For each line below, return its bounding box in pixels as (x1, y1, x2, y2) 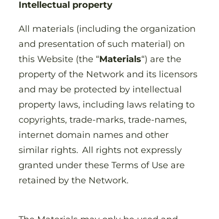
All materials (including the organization (19, 23, 196, 35)
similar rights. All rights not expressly (19, 144, 182, 156)
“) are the (141, 53, 181, 65)
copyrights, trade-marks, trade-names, (19, 114, 187, 126)
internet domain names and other (19, 129, 169, 141)
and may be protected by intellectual (19, 84, 182, 95)
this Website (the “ (19, 53, 99, 65)
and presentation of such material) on (19, 38, 185, 50)
